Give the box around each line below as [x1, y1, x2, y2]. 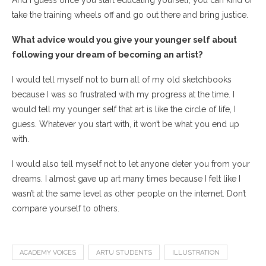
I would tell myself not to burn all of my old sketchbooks [12, 74, 232, 84]
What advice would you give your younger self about [12, 34, 237, 45]
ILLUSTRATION [172, 248, 220, 256]
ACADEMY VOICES [20, 248, 76, 256]
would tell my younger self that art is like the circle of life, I [12, 104, 236, 114]
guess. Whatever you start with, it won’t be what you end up [12, 119, 239, 129]
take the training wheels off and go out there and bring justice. [12, 9, 248, 20]
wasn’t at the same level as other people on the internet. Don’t [12, 188, 246, 198]
